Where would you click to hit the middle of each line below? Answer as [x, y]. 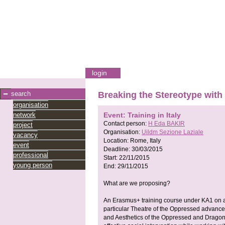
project [23, 125]
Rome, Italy [145, 141]
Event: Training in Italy [142, 115]
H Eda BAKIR [166, 124]
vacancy [25, 135]
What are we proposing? [137, 184]
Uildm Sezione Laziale [173, 132]
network [24, 115]
